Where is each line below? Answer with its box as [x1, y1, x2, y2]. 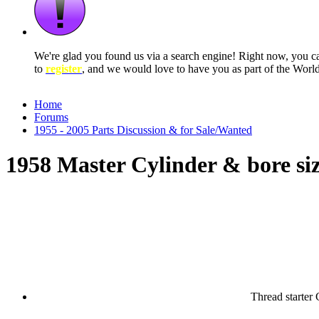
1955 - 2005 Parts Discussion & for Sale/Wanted [34, 124, 252, 136]
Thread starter [251, 290, 313, 303]
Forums [34, 111, 68, 123]
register [46, 63, 82, 75]
